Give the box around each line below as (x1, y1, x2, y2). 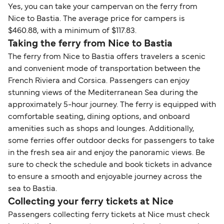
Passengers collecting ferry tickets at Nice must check (8, 211, 209, 219)
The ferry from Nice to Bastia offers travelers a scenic (8, 53, 205, 61)
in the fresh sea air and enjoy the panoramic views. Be (8, 149, 205, 157)
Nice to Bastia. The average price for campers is (8, 15, 185, 23)
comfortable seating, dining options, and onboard (8, 113, 190, 121)
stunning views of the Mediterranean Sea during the (8, 89, 198, 97)
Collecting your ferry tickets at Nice (8, 197, 173, 207)
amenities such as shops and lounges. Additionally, (8, 125, 194, 133)
